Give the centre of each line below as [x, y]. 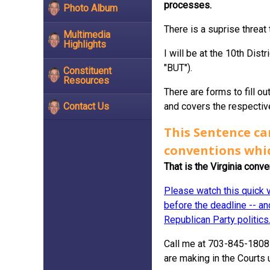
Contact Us [86, 107]
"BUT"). [178, 68]
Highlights [85, 44]
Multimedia [87, 34]
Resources [86, 80]
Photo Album [90, 8]
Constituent [87, 71]
